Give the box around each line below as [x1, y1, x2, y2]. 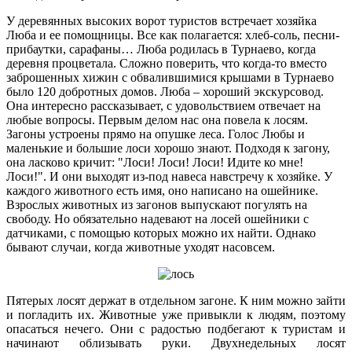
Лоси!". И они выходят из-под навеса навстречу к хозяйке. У [6, 169, 332, 183]
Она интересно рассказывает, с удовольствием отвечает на [6, 98, 321, 112]
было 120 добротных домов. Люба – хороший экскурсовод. [6, 84, 324, 98]
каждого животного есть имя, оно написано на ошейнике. [6, 183, 318, 197]
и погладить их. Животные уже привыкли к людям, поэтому [6, 307, 346, 321]
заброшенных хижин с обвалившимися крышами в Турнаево [6, 70, 334, 84]
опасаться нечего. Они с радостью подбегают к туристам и [6, 321, 346, 335]
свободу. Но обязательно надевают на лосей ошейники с [6, 211, 309, 225]
